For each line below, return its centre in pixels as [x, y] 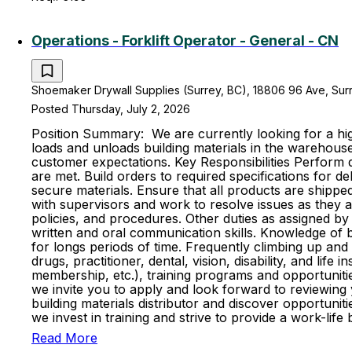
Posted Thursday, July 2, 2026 [111, 109]
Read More [64, 338]
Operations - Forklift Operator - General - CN [185, 40]
